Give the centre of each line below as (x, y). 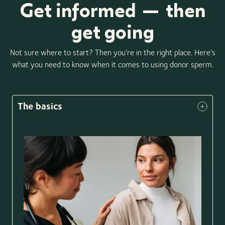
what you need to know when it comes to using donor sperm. (113, 64)
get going (113, 32)
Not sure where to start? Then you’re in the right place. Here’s (113, 52)
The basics (40, 106)
